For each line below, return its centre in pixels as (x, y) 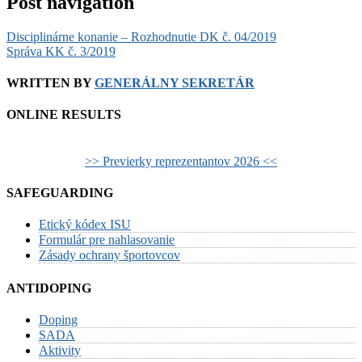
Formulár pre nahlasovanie (107, 240)
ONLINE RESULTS (64, 115)
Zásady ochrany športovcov (109, 255)
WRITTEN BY (51, 83)
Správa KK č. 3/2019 (61, 51)
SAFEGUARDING (60, 193)
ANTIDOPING (49, 288)
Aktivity (60, 350)
